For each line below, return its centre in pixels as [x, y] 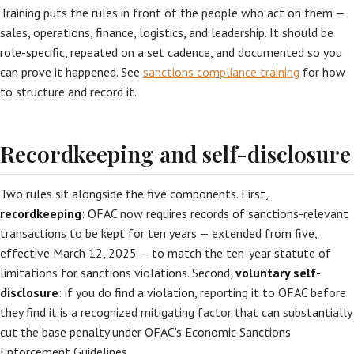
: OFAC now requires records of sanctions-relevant [215, 213]
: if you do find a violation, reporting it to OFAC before [202, 292]
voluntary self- [278, 273]
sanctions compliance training [221, 72]
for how [322, 72]
